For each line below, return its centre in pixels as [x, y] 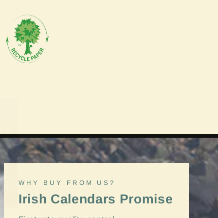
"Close [40, 67]
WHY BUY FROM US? [67, 183]
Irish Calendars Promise [96, 199]
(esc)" [38, 79]
